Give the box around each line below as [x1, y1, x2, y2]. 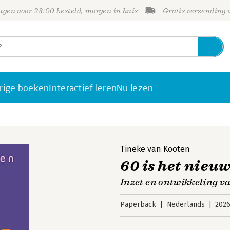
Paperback [120, 200, 156, 209]
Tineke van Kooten [120, 144, 190, 154]
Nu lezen [117, 82, 154, 93]
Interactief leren [49, 82, 117, 93]
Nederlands [166, 200, 205, 209]
